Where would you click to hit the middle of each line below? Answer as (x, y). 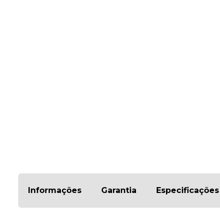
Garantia (119, 190)
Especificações (188, 190)
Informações (55, 190)
